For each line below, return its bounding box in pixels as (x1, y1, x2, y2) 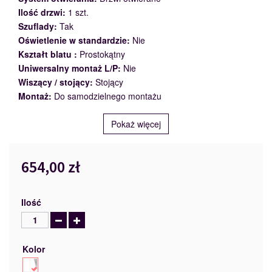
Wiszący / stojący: (18, 76, 93, 88)
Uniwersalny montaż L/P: (18, 62, 121, 74)
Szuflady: (18, 20, 57, 32)
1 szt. (68, 6, 89, 18)
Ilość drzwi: (18, 6, 66, 18)
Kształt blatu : (18, 48, 77, 60)
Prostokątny (80, 48, 125, 60)
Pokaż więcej (111, 118, 161, 130)
